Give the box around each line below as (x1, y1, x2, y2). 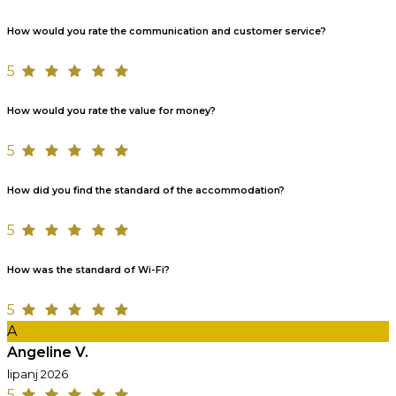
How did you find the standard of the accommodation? (7, 184, 285, 196)
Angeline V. (7, 343, 88, 361)
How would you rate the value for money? (7, 104, 216, 117)
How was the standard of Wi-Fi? (7, 263, 170, 276)
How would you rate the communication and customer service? (7, 25, 326, 37)
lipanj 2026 (7, 366, 68, 381)
